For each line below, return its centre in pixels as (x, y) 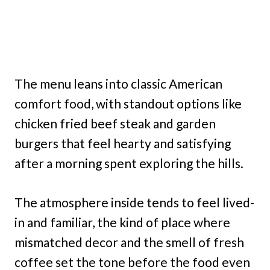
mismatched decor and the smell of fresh (129, 242)
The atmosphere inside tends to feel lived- (134, 202)
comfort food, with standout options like (128, 104)
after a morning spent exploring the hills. (129, 163)
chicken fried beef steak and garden (115, 124)
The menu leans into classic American (118, 84)
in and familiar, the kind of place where (122, 222)
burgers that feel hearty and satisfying (123, 143)
